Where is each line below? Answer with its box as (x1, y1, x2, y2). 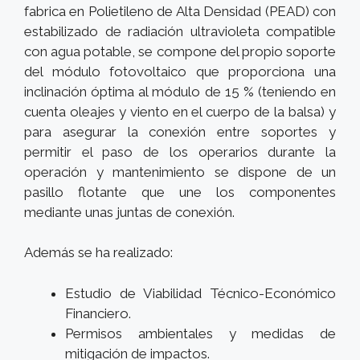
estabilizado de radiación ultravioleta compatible (24, 22, 336, 39)
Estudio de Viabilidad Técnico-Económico (65, 284, 336, 301)
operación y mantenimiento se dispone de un (24, 163, 336, 180)
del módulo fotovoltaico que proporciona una (24, 63, 336, 80)
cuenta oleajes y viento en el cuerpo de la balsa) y (24, 103, 336, 120)
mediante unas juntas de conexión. (24, 203, 235, 220)
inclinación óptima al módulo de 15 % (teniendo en (24, 83, 336, 100)
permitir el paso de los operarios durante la (24, 143, 336, 160)
